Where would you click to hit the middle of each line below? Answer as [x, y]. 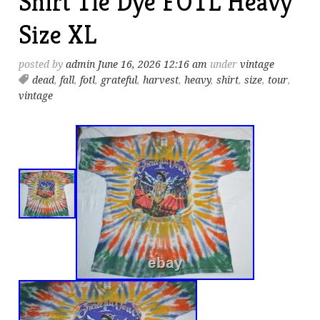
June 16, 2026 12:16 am [153, 64]
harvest [161, 80]
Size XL [58, 35]
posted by [42, 64]
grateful [119, 80]
